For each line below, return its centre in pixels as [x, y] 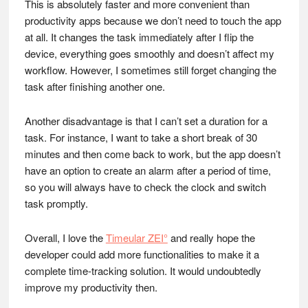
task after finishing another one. [95, 86]
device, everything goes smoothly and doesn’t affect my [149, 53]
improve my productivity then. [91, 287]
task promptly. [56, 203]
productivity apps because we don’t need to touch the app [153, 20]
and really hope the [211, 237]
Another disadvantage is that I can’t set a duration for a [146, 120]
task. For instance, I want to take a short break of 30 [141, 137]
